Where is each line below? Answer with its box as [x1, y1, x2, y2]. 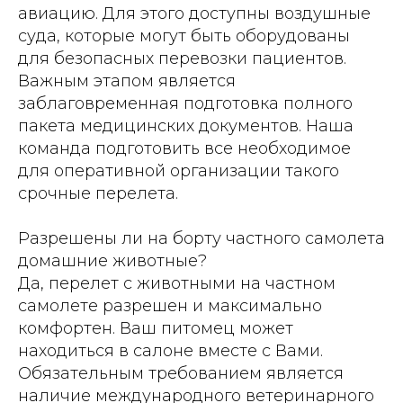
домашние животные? [18, 250, 207, 271]
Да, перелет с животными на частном [18, 273, 336, 293]
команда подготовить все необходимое [18, 138, 351, 158]
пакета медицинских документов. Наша [18, 115, 354, 136]
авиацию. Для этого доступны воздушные [18, 3, 371, 23]
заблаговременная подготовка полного [18, 93, 353, 113]
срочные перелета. [18, 183, 178, 203]
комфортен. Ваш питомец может [18, 318, 293, 338]
